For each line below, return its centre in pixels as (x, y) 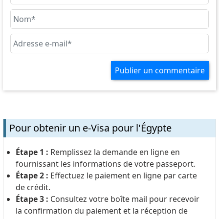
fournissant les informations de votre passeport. (105, 164)
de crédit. (33, 187)
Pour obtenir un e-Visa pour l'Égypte (90, 128)
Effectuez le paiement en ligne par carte (123, 176)
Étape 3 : (33, 199)
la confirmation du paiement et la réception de (101, 211)
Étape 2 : (33, 176)
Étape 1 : (33, 152)
